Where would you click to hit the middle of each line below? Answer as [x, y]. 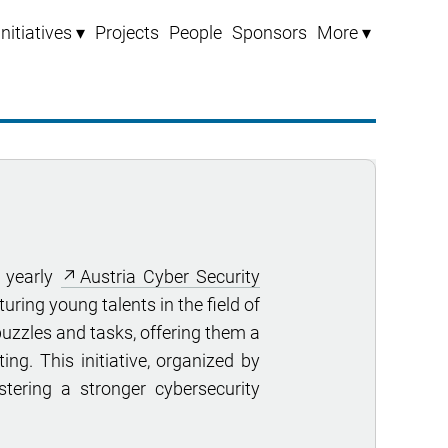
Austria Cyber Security [170, 277]
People [195, 32]
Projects [127, 32]
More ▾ [344, 32]
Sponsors [269, 32]
